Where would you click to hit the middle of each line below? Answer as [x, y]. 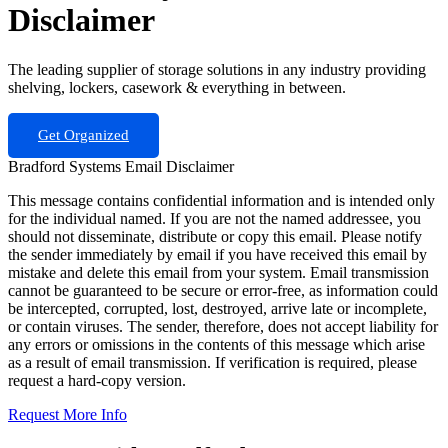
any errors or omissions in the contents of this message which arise [216, 344]
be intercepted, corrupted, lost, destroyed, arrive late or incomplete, [217, 308]
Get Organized [83, 134]
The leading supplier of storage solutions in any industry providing [217, 69]
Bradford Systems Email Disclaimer [121, 166]
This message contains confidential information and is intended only [221, 200]
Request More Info [67, 414]
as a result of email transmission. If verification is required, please [212, 362]
